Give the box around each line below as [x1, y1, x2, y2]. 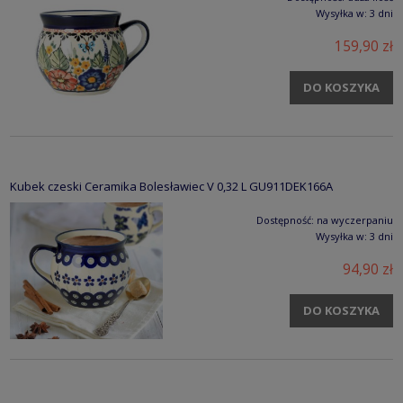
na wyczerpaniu [317, 213, 393, 228]
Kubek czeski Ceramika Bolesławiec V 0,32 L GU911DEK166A [10, 178, 333, 195]
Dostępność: [256, 213, 314, 228]
